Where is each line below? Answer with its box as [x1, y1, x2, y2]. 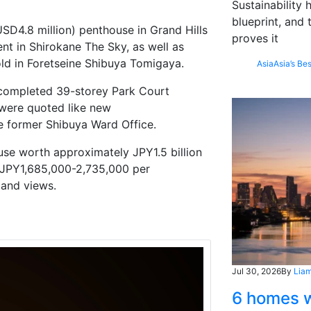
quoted [27, 100, 65, 115]
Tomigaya [130, 56, 181, 70]
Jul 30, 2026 [231, 266, 281, 277]
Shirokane [29, 39, 81, 53]
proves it [231, 31, 278, 46]
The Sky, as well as [81, 39, 184, 53]
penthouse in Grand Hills [76, 22, 208, 37]
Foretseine [27, 56, 81, 70]
